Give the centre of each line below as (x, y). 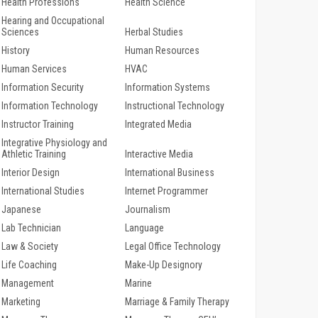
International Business (169, 173)
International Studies (43, 191)
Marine (138, 284)
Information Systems (167, 88)
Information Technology (50, 106)
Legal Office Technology (172, 247)
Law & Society (30, 247)
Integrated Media (158, 125)
